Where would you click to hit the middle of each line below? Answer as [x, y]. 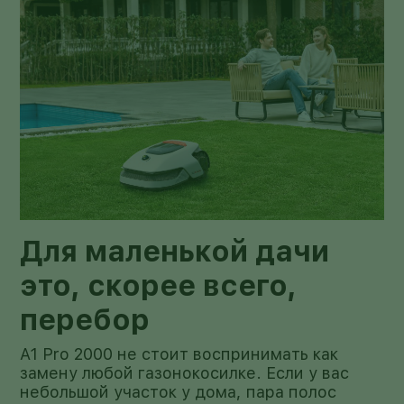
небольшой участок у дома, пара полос [179, 391]
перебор [85, 320]
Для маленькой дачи [175, 251]
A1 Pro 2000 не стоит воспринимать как [179, 353]
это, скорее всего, [159, 285]
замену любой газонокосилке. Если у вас [185, 372]
